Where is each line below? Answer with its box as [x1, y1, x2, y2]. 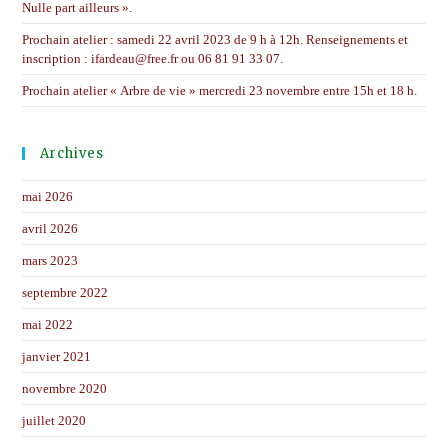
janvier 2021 [22, 349, 92, 365]
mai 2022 [22, 317, 74, 333]
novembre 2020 [22, 381, 108, 397]
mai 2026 [22, 189, 74, 205]
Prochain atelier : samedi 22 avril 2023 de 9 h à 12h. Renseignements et [22, 32, 409, 48]
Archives [40, 145, 105, 163]
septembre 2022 [22, 285, 109, 301]
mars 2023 [22, 253, 79, 269]
